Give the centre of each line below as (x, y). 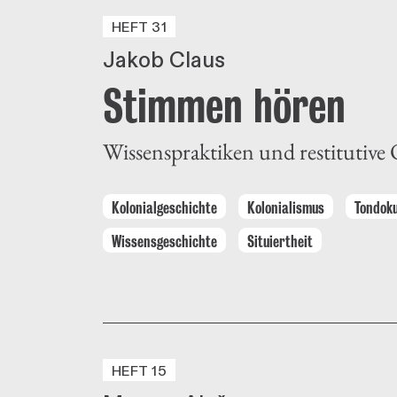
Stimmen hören (224, 106)
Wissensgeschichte (164, 241)
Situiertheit (280, 241)
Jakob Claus (164, 61)
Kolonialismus (286, 208)
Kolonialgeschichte (164, 208)
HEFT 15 (140, 371)
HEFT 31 (140, 28)
